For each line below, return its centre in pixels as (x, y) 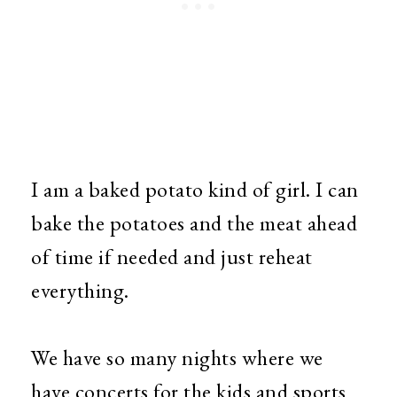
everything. (82, 290)
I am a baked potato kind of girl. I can (195, 189)
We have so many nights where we (177, 358)
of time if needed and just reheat (172, 257)
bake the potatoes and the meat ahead (194, 223)
